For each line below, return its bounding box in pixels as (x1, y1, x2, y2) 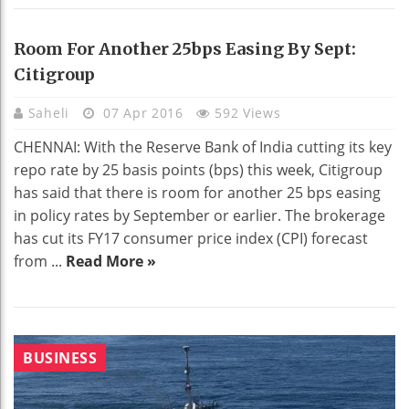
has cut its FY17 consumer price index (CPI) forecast (14, 227, 368, 248)
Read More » (66, 250, 156, 271)
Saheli (27, 103, 74, 121)
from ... (14, 250, 66, 271)
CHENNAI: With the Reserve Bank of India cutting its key (14, 136, 392, 157)
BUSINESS (23, 347, 97, 368)
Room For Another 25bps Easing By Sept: (14, 37, 356, 59)
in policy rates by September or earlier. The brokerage (14, 204, 385, 225)
